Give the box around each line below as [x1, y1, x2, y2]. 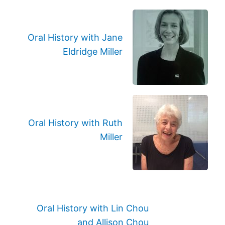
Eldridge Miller [62, 46, 123, 57]
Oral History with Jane [27, 32, 123, 43]
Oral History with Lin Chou [36, 203, 149, 213]
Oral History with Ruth [28, 118, 123, 128]
